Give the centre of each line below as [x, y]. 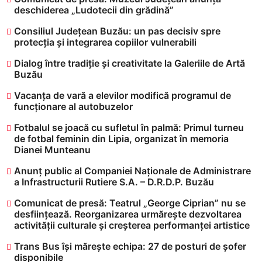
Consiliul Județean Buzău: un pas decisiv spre [117, 31]
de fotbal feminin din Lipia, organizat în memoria [121, 139]
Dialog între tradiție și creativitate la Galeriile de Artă [130, 63]
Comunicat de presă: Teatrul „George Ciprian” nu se [130, 203]
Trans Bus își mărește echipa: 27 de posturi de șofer [130, 247]
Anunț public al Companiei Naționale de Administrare [132, 171]
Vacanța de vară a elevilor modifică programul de [123, 96]
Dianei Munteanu [52, 150]
